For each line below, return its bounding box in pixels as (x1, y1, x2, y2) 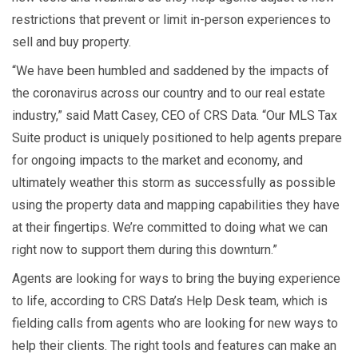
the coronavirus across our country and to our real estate (12, 86, 325, 101)
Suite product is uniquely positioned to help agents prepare (12, 130, 342, 146)
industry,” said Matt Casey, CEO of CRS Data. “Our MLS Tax (12, 108, 337, 124)
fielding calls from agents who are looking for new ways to (12, 316, 338, 332)
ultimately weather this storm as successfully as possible (12, 175, 336, 191)
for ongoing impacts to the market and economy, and (12, 153, 303, 169)
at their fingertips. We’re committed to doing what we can (12, 220, 328, 236)
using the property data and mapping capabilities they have (12, 197, 340, 213)
